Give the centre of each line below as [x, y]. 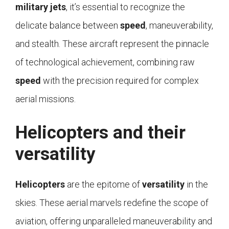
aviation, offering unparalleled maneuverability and [114, 221]
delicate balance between [68, 26]
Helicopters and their [100, 133]
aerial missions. [45, 99]
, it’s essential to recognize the [125, 7]
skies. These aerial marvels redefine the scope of [112, 203]
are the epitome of [104, 185]
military [32, 7]
